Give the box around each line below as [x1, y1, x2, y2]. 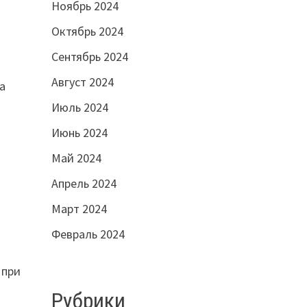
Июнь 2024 [51, 125, 108, 141]
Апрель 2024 [51, 175, 116, 192]
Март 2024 [51, 201, 107, 217]
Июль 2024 [51, 99, 108, 116]
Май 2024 [51, 150, 101, 167]
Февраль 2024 [51, 226, 125, 243]
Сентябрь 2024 [51, 49, 128, 65]
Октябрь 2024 [51, 23, 123, 40]
